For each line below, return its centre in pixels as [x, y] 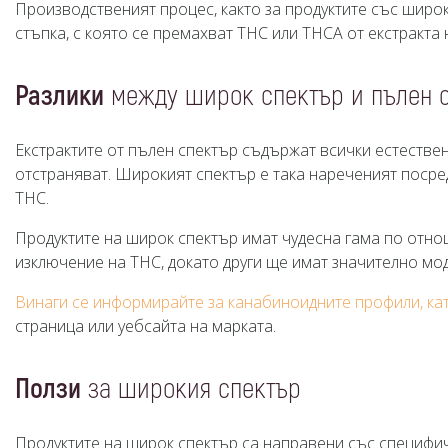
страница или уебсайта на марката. [145, 326]
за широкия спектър [191, 389]
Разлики [59, 96]
